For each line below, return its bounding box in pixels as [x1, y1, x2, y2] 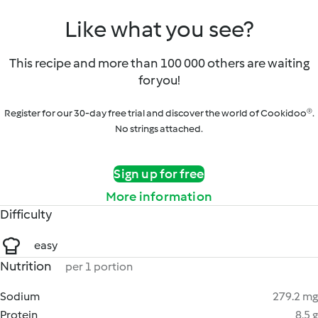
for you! [138, 72, 180, 88]
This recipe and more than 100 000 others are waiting [9, 55, 309, 71]
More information [105, 189, 213, 204]
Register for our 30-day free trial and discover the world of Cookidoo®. [4, 107, 314, 119]
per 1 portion [65, 260, 133, 273]
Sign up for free [114, 166, 204, 182]
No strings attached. [115, 123, 203, 135]
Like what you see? [65, 16, 253, 43]
